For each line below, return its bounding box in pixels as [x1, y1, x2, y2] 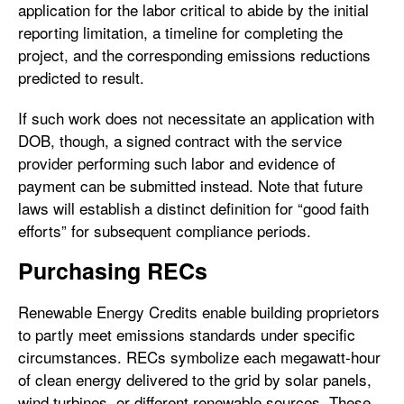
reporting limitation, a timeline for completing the [18, 20, 343, 43]
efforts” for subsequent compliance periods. [18, 218, 311, 242]
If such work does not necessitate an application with [18, 106, 374, 129]
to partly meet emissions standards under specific [18, 322, 355, 345]
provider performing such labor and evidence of [18, 151, 335, 174]
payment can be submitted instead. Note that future [18, 173, 363, 197]
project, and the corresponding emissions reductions [18, 42, 371, 66]
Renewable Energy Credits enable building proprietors [18, 299, 380, 323]
